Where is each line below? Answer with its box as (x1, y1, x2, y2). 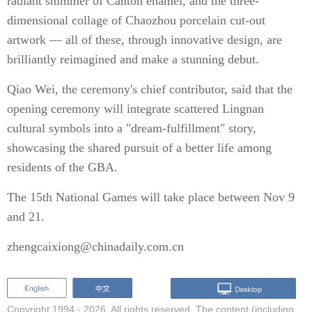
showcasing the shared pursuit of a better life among (7, 141, 272, 155)
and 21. (7, 210, 45, 224)
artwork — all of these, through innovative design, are (7, 33, 282, 47)
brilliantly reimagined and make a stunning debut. (7, 52, 259, 66)
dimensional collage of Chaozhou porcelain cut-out (7, 13, 265, 27)
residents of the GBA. (7, 160, 118, 174)
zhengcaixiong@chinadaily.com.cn (7, 240, 184, 253)
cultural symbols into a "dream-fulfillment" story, (7, 121, 256, 135)
